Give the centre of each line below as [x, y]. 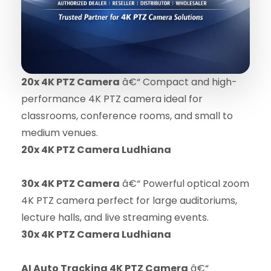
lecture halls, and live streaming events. [115, 217]
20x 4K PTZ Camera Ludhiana [96, 149]
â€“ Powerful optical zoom [184, 183]
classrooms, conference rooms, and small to [127, 116]
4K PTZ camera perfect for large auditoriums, [129, 200]
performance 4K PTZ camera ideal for [112, 99]
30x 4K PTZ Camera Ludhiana [96, 234]
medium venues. [60, 132]
